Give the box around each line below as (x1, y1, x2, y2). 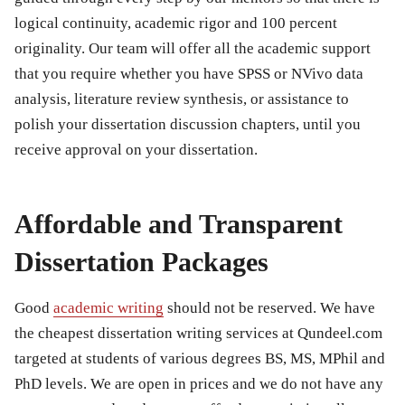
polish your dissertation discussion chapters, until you (14, 115, 361, 133)
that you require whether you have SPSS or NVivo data (14, 64, 363, 82)
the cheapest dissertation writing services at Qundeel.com (14, 324, 382, 342)
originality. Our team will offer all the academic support (14, 39, 371, 57)
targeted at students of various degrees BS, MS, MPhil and (14, 349, 385, 367)
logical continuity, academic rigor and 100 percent (14, 14, 337, 32)
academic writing (53, 298, 164, 316)
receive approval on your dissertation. (14, 140, 258, 158)
